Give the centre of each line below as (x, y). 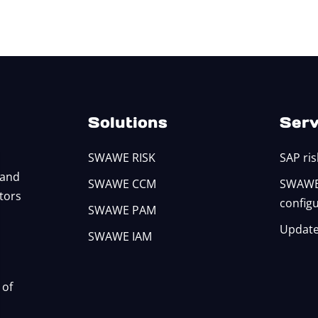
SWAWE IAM (120, 237)
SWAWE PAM (122, 210)
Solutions (128, 123)
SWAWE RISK (122, 158)
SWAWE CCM (122, 184)
